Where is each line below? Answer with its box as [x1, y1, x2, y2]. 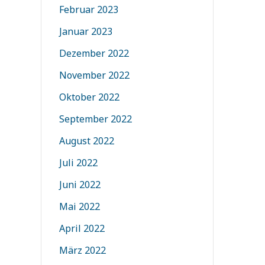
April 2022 [59, 222, 105, 235]
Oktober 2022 [59, 91, 119, 104]
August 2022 [59, 134, 114, 147]
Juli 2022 [59, 156, 98, 169]
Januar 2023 [59, 25, 112, 38]
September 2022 [59, 112, 132, 125]
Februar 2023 [59, 3, 118, 16]
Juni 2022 [59, 178, 101, 191]
